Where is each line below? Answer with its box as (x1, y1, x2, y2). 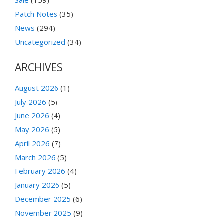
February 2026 (15, 166, 65, 176)
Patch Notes (15, 8, 57, 19)
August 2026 (15, 82, 58, 93)
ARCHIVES (15, 60, 63, 74)
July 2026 (15, 96, 46, 107)
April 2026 (15, 138, 50, 148)
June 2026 (15, 110, 49, 120)
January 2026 (15, 179, 59, 190)
